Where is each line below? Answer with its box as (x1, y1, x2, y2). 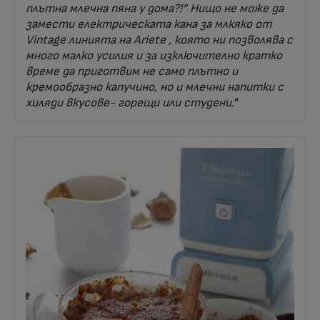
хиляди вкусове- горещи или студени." (26, 96, 237, 111)
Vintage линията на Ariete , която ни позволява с (26, 33, 293, 48)
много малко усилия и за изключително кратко (26, 49, 282, 64)
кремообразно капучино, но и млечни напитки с (26, 80, 284, 95)
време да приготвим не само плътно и (26, 64, 238, 79)
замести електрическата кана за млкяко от (26, 17, 271, 32)
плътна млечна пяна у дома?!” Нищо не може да (26, 1, 284, 16)
